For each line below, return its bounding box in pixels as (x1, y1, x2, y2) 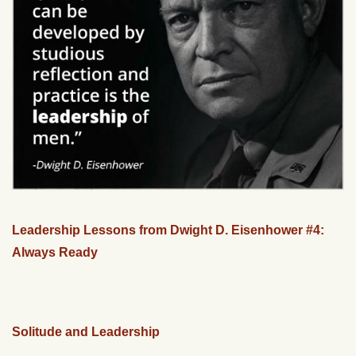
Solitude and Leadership (12, 325, 160, 339)
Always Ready (12, 246, 98, 260)
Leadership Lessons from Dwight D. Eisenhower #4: (12, 223, 324, 238)
